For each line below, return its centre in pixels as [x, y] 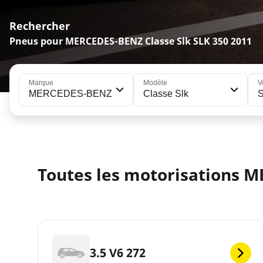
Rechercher [40, 26]
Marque [41, 83]
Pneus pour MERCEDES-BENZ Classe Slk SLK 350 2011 [131, 41]
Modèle [156, 83]
